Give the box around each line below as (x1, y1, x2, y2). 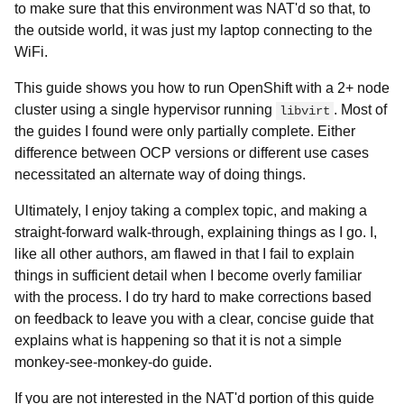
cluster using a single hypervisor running (14, 102, 276, 117)
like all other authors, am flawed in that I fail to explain (14, 246, 354, 262)
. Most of (334, 102, 387, 117)
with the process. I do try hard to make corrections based (14, 289, 372, 305)
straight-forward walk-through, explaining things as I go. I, (14, 225, 377, 240)
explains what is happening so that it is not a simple (14, 333, 342, 348)
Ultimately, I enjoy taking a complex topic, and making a (14, 203, 367, 218)
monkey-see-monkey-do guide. (14, 354, 212, 370)
